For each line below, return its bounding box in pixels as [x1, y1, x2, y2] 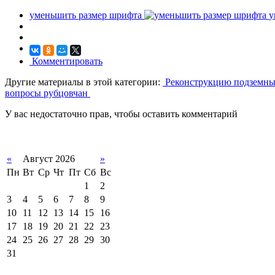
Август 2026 [23, 153, 75, 165]
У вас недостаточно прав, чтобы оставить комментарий [5, 109, 238, 120]
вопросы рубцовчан [5, 88, 90, 99]
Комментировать [29, 56, 103, 67]
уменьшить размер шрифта [29, 10, 142, 21]
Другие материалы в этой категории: [5, 77, 160, 88]
